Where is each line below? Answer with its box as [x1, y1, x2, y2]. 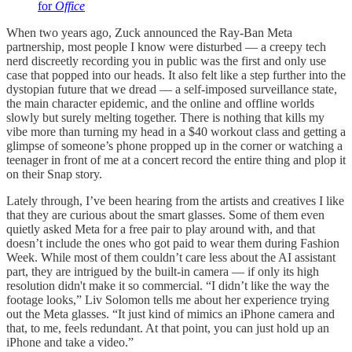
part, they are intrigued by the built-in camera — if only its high [6, 264, 319, 278]
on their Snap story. [6, 167, 102, 181]
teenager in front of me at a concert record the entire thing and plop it [6, 152, 346, 167]
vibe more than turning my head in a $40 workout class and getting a [6, 124, 346, 138]
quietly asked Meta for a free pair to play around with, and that [6, 222, 315, 236]
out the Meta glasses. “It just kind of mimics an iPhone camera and [6, 306, 335, 321]
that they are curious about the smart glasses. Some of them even [6, 207, 324, 222]
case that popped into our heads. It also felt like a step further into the [6, 68, 346, 82]
